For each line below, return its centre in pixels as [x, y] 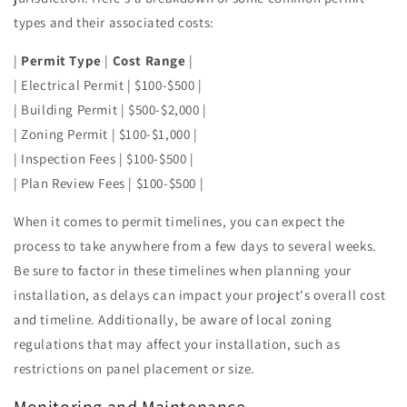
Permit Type [61, 60]
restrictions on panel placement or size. [135, 368]
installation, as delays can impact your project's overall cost [200, 294]
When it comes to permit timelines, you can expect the [179, 221]
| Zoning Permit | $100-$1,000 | [106, 134]
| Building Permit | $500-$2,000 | [110, 109]
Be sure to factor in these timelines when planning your [183, 270]
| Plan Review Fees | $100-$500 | [109, 183]
